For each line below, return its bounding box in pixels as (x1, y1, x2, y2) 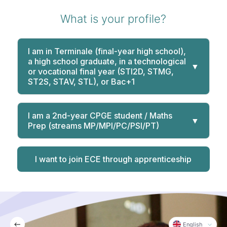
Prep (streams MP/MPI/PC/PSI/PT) (27, 121, 159, 131)
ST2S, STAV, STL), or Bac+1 (27, 77, 135, 87)
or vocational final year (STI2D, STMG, (27, 66, 174, 77)
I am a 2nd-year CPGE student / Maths (27, 110, 172, 121)
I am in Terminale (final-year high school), (27, 46, 186, 56)
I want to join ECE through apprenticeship (35, 154, 192, 164)
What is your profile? (60, 12, 167, 25)
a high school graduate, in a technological (27, 56, 186, 66)
